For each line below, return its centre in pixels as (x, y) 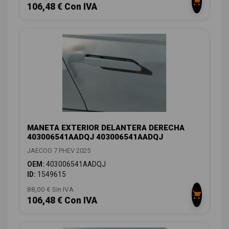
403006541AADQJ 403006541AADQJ (95, 137)
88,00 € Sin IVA (50, 189)
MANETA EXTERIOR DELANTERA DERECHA (106, 128)
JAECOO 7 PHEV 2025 (59, 150)
